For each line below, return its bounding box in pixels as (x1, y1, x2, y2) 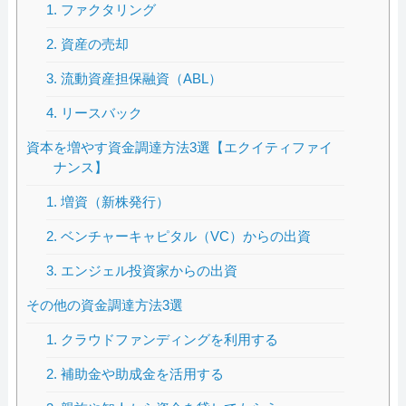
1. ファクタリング (46, 2, 157, 18)
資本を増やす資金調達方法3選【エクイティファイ (25, 140, 333, 156)
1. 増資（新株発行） (46, 194, 170, 210)
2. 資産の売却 (46, 36, 130, 53)
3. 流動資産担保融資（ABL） (46, 71, 223, 87)
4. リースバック (46, 105, 143, 121)
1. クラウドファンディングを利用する (46, 332, 279, 348)
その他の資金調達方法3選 (25, 297, 183, 314)
